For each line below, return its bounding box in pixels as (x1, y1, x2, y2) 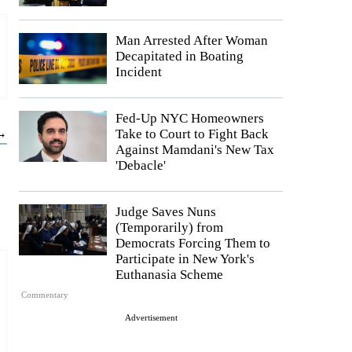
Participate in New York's (115, 251, 255, 266)
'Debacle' (115, 157, 166, 173)
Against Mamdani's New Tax (115, 141, 274, 157)
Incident (115, 64, 162, 79)
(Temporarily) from (115, 219, 223, 235)
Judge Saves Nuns (115, 203, 216, 219)
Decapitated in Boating (115, 48, 244, 64)
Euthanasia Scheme (115, 266, 223, 282)
